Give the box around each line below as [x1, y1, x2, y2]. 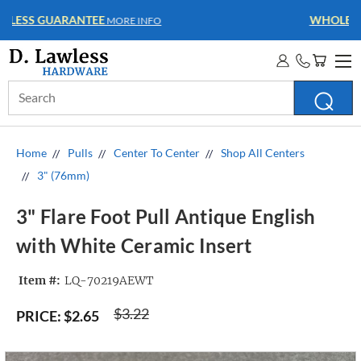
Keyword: [8, 99, 57, 113]
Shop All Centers [221, 146, 305, 160]
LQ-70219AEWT [64, 273, 154, 288]
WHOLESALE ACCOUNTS [89, 13, 222, 27]
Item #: [19, 273, 60, 288]
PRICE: [16, 307, 61, 325]
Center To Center [114, 146, 200, 160]
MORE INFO [221, 15, 278, 27]
